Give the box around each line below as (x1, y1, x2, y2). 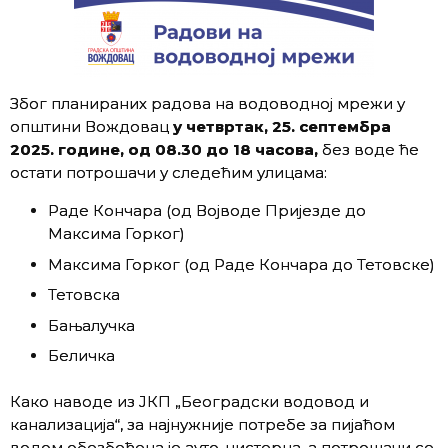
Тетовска (47, 285, 120, 304)
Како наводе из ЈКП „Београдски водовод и (10, 391, 369, 411)
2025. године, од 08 (10, 140, 177, 159)
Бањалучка (47, 315, 135, 335)
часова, (255, 140, 318, 159)
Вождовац (85, 117, 173, 136)
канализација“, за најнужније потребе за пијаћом (10, 414, 395, 434)
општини (10, 117, 81, 136)
